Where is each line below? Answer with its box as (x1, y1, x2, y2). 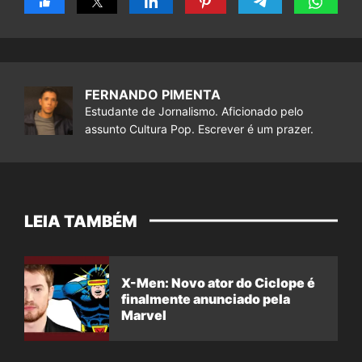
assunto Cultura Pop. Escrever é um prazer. (85, 122, 314, 137)
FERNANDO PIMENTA (85, 86, 221, 103)
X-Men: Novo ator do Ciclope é (121, 274, 315, 291)
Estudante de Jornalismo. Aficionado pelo (85, 104, 303, 119)
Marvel (121, 306, 166, 323)
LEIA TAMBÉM (24, 212, 137, 232)
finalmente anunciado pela (121, 290, 290, 307)
